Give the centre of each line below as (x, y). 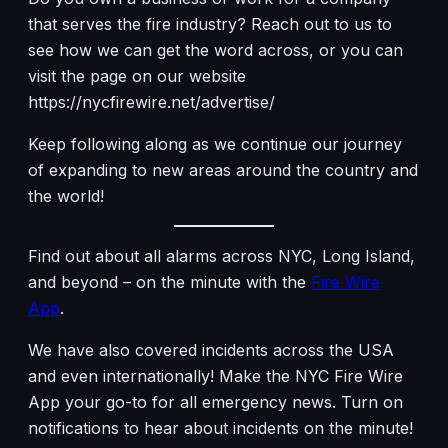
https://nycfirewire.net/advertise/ (151, 102)
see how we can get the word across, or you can (215, 50)
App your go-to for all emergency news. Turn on (215, 402)
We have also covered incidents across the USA (211, 350)
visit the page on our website (137, 76)
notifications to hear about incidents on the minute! (220, 428)
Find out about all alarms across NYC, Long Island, (221, 256)
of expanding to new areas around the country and (223, 170)
